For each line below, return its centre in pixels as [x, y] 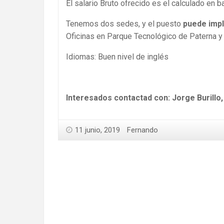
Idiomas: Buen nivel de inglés [117, 57]
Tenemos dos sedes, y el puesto [124, 24]
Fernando [142, 130]
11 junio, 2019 [97, 130]
